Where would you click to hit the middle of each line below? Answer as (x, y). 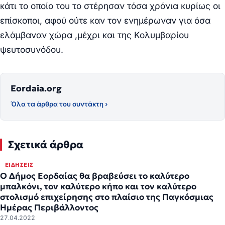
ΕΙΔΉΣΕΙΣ (19, 164)
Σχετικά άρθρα (46, 144)
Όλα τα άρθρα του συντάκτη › (59, 104)
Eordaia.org (36, 88)
